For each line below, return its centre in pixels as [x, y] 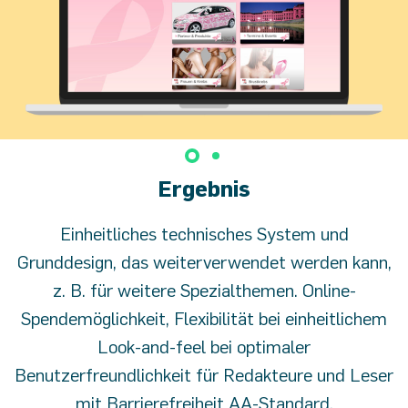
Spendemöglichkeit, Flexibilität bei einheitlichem [204, 319]
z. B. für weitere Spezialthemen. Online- [204, 291]
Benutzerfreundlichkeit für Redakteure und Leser [204, 375]
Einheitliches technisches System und [204, 234]
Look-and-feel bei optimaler [204, 347]
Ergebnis [204, 189]
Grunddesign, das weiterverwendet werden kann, [204, 262]
